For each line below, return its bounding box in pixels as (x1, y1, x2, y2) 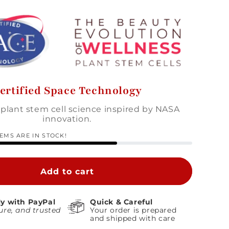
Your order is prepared (90, 205, 177, 215)
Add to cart (40, 166, 94, 176)
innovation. (42, 114, 91, 124)
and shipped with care (90, 214, 175, 223)
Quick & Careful (90, 197, 153, 207)
